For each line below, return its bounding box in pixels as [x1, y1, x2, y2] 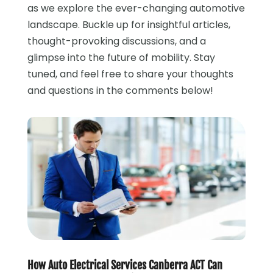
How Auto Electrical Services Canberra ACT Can [27, 258, 222, 272]
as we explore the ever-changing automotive [27, 1, 245, 16]
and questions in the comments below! [27, 83, 213, 98]
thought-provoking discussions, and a [27, 34, 206, 49]
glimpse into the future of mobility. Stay [27, 51, 215, 65]
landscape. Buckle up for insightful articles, [27, 18, 230, 32]
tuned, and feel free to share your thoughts [27, 67, 233, 82]
